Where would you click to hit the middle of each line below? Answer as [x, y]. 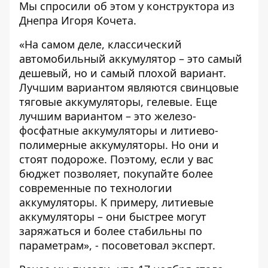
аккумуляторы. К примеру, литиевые [116, 202]
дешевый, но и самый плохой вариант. [123, 73]
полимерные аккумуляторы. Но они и [119, 145]
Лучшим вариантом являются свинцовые [129, 87]
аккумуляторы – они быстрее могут [113, 217]
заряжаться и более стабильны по [111, 231]
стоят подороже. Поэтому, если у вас [116, 159]
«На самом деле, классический [100, 44]
